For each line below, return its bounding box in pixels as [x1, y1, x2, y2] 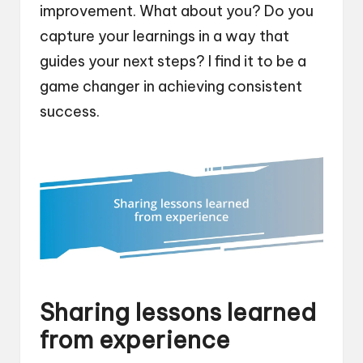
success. [40, 102, 100, 122]
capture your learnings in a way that [40, 27, 289, 46]
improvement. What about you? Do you [40, 2, 314, 21]
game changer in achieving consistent [40, 77, 302, 96]
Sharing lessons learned [40, 297, 316, 327]
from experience [40, 324, 230, 355]
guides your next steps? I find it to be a [40, 52, 306, 71]
